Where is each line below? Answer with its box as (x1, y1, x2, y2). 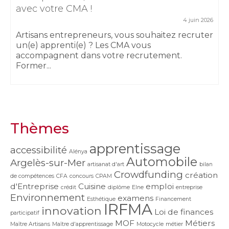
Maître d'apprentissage (52, 220, 113, 227)
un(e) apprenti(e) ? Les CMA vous (16, 40, 151, 50)
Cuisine (78, 181, 106, 191)
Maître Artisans (10, 220, 50, 227)
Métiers (185, 218, 215, 228)
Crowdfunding (114, 168, 183, 180)
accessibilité (10, 144, 67, 156)
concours (70, 172, 94, 179)
